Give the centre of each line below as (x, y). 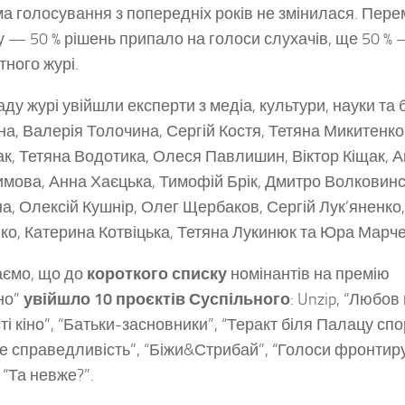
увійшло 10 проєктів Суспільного (157, 300)
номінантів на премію (308, 274)
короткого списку (157, 274)
